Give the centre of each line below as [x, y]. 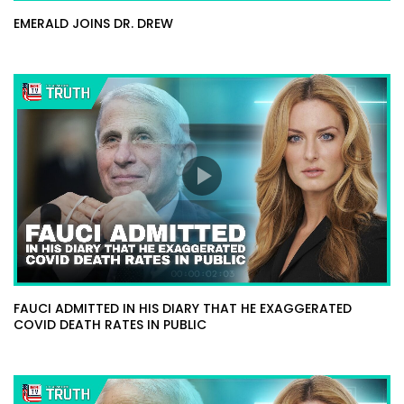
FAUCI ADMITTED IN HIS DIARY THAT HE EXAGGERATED [183, 309]
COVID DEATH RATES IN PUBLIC [110, 325]
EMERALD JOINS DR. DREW [93, 24]
